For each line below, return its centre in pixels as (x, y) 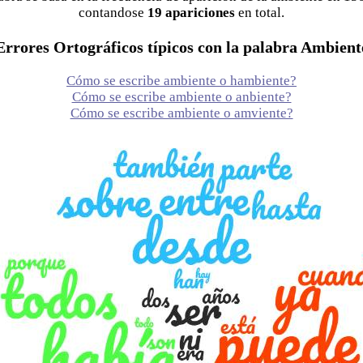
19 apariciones (191, 13)
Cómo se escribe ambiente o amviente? (181, 113)
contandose (111, 13)
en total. (261, 13)
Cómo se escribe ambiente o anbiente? (181, 96)
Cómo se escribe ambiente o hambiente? (181, 80)
